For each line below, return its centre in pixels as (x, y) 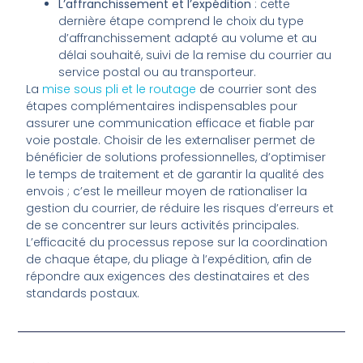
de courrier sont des (257, 89)
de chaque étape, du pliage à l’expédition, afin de (169, 259)
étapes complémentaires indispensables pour (162, 106)
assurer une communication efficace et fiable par (171, 123)
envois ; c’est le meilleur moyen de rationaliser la (167, 191)
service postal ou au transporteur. (158, 72)
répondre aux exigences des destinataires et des (168, 276)
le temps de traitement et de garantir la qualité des (175, 174)
